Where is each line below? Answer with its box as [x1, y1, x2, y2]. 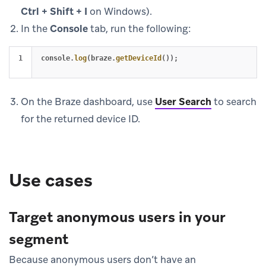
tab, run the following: [88, 21, 191, 35]
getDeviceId [116, 53, 161, 62]
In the [21, 21, 50, 35]
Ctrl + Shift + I [21, 4, 87, 18]
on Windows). [87, 4, 152, 18]
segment [9, 229, 68, 248]
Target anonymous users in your [9, 207, 225, 226]
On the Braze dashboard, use [21, 94, 155, 108]
